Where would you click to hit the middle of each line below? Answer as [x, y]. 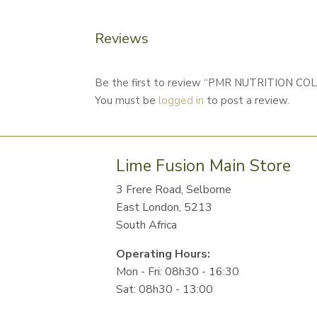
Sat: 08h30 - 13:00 [165, 290]
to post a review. [247, 101]
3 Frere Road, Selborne [174, 190]
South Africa [147, 225]
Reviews [122, 39]
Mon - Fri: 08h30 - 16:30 [178, 272]
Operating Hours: [163, 254]
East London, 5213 [165, 208]
